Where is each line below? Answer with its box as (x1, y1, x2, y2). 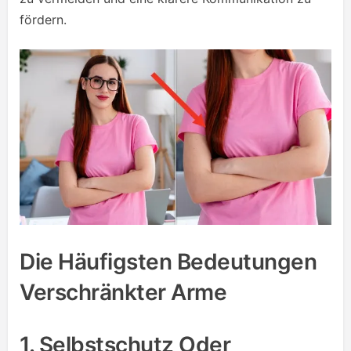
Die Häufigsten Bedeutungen (20, 248, 317, 275)
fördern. (20, 12, 67, 27)
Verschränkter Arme (20, 278, 226, 306)
